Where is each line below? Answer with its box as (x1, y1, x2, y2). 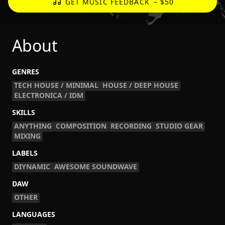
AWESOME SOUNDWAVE (54, 162, 137, 171)
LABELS (12, 148, 38, 158)
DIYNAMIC (14, 162, 50, 171)
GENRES (12, 67, 39, 76)
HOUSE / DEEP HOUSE (102, 80, 178, 90)
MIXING (14, 131, 41, 141)
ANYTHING (14, 121, 52, 131)
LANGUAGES (12, 209, 55, 219)
